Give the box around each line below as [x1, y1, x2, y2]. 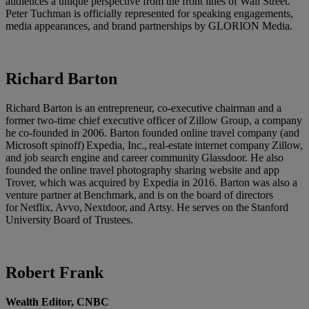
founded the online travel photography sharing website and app [6, 163, 279, 176]
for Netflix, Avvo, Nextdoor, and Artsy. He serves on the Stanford [6, 201, 288, 213]
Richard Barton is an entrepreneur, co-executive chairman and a [6, 101, 281, 114]
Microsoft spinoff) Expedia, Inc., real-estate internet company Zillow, [6, 139, 303, 151]
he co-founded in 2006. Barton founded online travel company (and [6, 126, 299, 139]
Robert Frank [6, 263, 103, 281]
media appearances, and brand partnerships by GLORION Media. [6, 19, 292, 32]
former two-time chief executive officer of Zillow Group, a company [6, 114, 302, 126]
